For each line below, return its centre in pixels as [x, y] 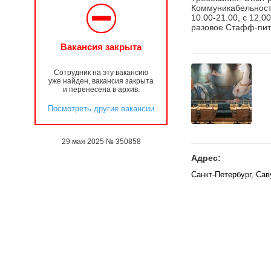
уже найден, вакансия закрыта [101, 81]
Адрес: [206, 158]
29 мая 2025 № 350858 [101, 142]
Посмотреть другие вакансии [101, 109]
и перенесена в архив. [101, 90]
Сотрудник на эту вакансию [101, 73]
